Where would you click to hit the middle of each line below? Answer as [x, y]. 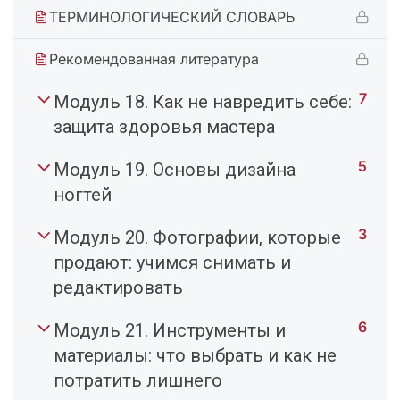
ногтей [83, 195]
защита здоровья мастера [164, 127]
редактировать [118, 288]
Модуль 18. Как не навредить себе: [203, 102]
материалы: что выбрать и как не [195, 356]
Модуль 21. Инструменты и [170, 331]
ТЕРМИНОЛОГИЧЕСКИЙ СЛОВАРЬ [172, 17]
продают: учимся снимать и [172, 263]
